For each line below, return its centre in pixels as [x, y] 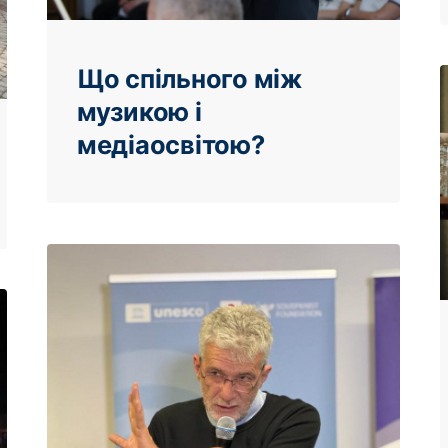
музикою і [139, 112]
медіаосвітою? [171, 145]
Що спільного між [189, 79]
